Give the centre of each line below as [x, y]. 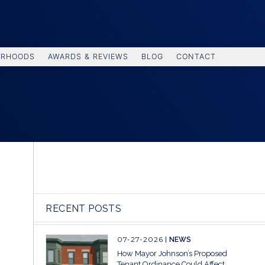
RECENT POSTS [84, 209]
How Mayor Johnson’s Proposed [172, 253]
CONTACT [196, 56]
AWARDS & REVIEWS [88, 56]
